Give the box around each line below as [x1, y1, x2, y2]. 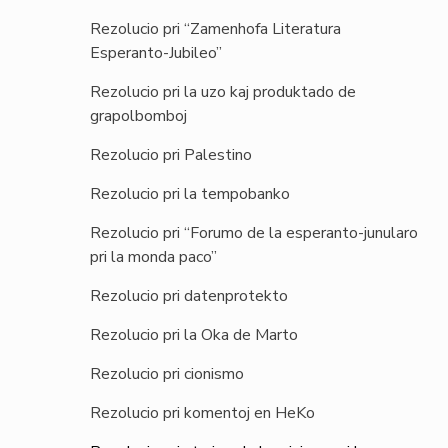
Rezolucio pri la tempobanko [90, 183, 290, 205]
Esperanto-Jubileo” [90, 42, 222, 64]
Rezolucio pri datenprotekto [90, 285, 288, 307]
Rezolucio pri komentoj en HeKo [90, 402, 315, 424]
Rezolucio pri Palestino [90, 144, 252, 166]
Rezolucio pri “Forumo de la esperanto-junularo [90, 222, 418, 244]
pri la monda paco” [90, 246, 217, 268]
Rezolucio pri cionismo [90, 363, 244, 385]
